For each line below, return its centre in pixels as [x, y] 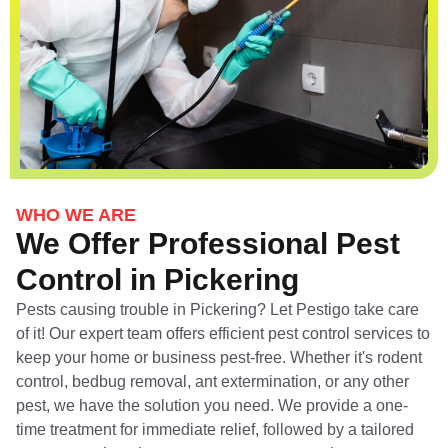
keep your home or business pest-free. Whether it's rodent [219, 357]
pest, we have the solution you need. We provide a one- [212, 405]
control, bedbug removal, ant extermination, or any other [212, 381]
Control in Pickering [157, 279]
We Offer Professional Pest [208, 243]
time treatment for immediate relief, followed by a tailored [215, 429]
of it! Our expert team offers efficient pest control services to [223, 333]
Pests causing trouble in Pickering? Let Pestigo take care [217, 309]
